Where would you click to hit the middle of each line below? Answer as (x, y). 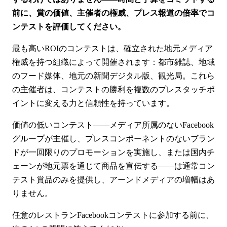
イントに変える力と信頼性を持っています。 (93, 103)
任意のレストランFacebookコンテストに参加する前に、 (113, 215)
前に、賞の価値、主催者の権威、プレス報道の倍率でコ (113, 13)
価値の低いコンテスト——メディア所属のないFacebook (113, 125)
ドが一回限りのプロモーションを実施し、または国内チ (113, 152)
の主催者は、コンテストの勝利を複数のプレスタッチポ (113, 89)
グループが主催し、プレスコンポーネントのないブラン (113, 138)
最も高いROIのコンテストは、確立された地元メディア (112, 48)
